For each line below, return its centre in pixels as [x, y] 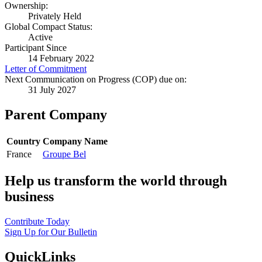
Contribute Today [37, 222]
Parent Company [56, 115]
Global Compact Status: [49, 27]
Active [40, 37]
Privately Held [55, 16]
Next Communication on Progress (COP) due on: [96, 80]
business [29, 197]
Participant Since [36, 48]
